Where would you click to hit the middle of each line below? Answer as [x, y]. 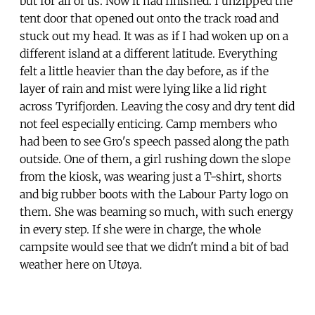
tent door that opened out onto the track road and [149, 18]
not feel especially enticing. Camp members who [148, 123]
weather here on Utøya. [81, 264]
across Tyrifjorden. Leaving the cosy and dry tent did [157, 106]
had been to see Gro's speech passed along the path [155, 141]
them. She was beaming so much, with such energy [156, 211]
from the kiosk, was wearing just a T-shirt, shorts [151, 176]
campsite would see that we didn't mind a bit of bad [154, 246]
